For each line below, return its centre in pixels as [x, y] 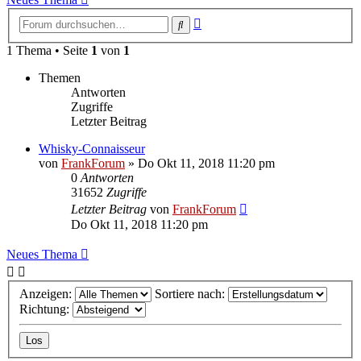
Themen [60, 78]
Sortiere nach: [191, 293]
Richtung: [46, 309]
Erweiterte [227, 21]
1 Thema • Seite [49, 50]
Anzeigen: [47, 293]
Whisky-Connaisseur [92, 149]
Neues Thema [42, 254]
